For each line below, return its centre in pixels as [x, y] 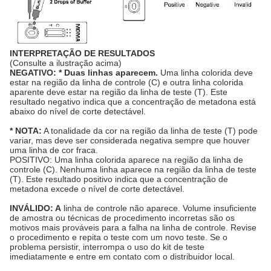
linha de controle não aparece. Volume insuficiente [159, 208]
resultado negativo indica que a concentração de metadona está [133, 101]
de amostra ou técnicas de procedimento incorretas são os [122, 217]
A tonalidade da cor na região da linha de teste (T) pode [150, 130]
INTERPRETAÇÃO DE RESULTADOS [82, 53]
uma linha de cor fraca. [54, 150]
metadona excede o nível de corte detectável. [97, 188]
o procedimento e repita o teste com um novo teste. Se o [119, 237]
